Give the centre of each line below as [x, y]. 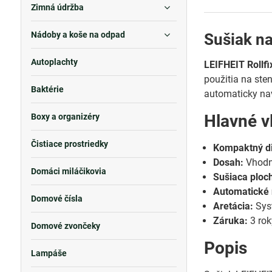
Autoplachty [54, 62]
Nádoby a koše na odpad [78, 35]
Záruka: [231, 221]
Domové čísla [56, 199]
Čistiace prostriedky [69, 144]
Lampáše [49, 253]
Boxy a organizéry [65, 117]
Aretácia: [233, 206]
